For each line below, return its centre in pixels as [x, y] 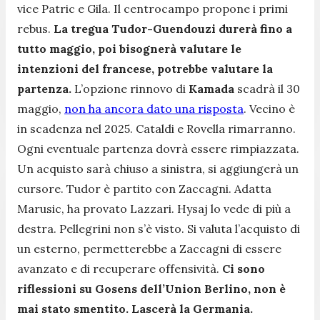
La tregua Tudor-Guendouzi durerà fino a [173, 28]
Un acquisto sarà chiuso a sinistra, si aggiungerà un [158, 168]
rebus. [35, 28]
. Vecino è [269, 108]
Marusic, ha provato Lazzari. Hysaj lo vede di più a [154, 208]
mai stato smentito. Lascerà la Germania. [138, 308]
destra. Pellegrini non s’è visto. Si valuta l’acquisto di [159, 228]
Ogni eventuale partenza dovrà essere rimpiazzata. [158, 148]
